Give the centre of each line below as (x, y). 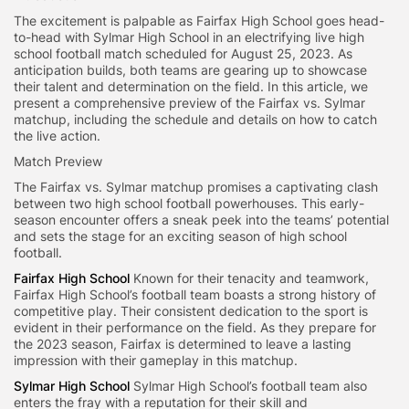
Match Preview (58, 161)
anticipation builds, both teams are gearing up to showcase (190, 69)
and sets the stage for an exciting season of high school (180, 236)
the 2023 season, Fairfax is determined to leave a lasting (183, 343)
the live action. (57, 135)
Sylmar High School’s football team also (248, 385)
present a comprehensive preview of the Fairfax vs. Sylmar (189, 102)
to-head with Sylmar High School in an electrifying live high (189, 37)
